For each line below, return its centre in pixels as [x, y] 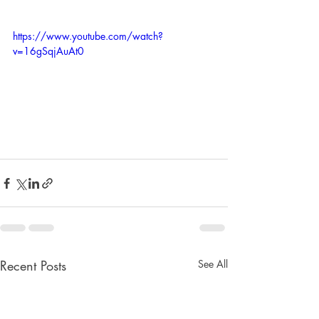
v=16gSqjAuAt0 [48, 51]
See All [213, 264]
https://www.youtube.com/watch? [88, 36]
